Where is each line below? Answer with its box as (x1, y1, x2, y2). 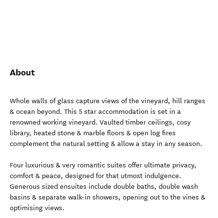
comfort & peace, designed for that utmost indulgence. (10, 172, 182, 180)
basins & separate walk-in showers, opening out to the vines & (10, 193, 205, 201)
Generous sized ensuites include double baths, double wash (10, 182, 198, 191)
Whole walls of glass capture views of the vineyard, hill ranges (10, 97, 205, 105)
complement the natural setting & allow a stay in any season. (10, 140, 202, 148)
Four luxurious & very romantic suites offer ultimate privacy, (10, 161, 197, 169)
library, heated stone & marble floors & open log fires (10, 129, 176, 137)
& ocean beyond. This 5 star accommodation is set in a (10, 108, 181, 116)
